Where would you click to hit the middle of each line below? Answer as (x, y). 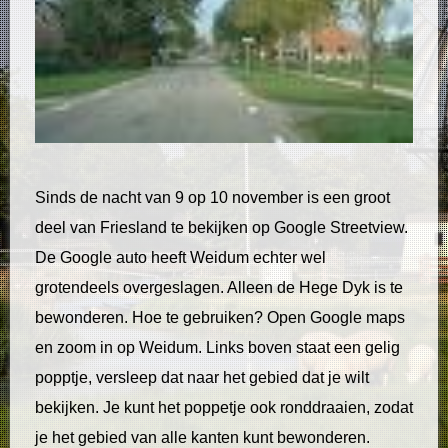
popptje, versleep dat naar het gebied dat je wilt (202, 378)
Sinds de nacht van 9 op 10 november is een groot (212, 198)
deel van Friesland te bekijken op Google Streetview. (221, 228)
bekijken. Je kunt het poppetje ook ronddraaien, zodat (224, 408)
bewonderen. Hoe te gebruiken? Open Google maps (220, 318)
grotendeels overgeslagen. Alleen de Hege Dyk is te (219, 288)
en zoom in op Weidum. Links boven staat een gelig (217, 348)
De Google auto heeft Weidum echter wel (180, 258)
